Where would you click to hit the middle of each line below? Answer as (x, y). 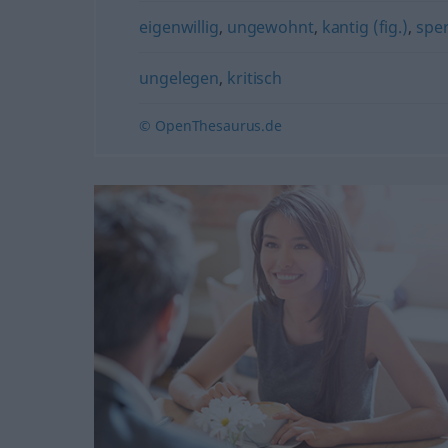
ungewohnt (270, 27)
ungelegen (179, 78)
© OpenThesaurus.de (210, 125)
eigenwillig (179, 27)
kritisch (254, 78)
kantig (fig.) (364, 27)
